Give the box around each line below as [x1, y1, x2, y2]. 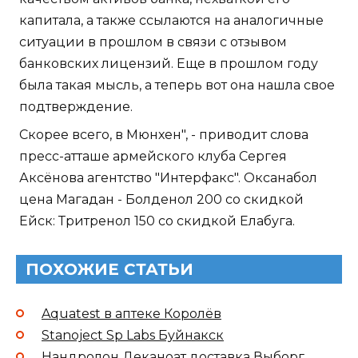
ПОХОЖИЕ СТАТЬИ [26, 260, 193, 280]
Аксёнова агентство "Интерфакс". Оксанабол [19, 170, 317, 186]
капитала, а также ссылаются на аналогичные [19, 13, 324, 29]
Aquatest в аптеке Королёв [42, 306, 221, 322]
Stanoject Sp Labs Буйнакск [42, 328, 224, 344]
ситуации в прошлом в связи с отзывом [19, 34, 287, 50]
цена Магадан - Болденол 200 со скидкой [19, 192, 304, 208]
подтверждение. [19, 99, 133, 115]
